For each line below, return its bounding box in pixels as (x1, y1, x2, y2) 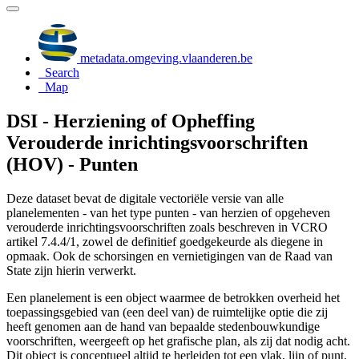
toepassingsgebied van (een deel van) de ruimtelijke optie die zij (6, 305, 328, 319)
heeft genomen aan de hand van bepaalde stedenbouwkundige (6, 319, 320, 333)
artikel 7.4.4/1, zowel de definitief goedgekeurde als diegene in (6, 234, 323, 248)
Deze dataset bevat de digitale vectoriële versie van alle (6, 191, 284, 205)
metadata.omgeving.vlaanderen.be (77, 51, 252, 65)
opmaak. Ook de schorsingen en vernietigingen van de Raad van (6, 248, 333, 263)
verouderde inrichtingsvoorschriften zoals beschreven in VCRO (6, 220, 328, 234)
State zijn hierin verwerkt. (6, 263, 136, 277)
